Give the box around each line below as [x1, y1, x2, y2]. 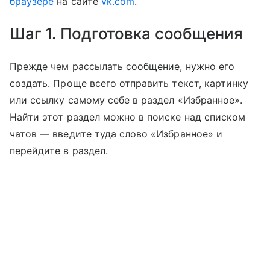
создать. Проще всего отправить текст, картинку [10, 77, 249, 90]
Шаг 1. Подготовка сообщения [10, 24, 243, 43]
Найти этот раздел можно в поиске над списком [10, 111, 246, 124]
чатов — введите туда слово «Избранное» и [10, 128, 222, 140]
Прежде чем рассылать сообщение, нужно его [10, 60, 234, 73]
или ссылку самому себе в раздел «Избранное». [10, 94, 243, 107]
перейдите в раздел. [10, 145, 108, 157]
